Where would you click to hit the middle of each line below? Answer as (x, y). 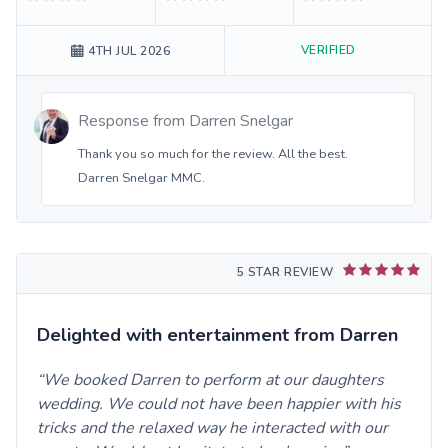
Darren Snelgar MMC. (141, 177)
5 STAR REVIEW (284, 271)
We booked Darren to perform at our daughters (213, 379)
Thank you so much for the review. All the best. (213, 153)
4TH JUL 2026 (129, 50)
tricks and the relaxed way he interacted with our (212, 427)
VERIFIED (328, 49)
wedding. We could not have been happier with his (219, 403)
